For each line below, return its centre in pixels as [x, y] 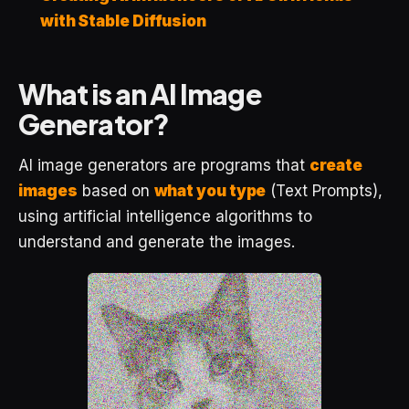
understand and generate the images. [157, 241]
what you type [210, 190]
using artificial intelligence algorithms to [165, 216]
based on [115, 190]
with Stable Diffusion [123, 21]
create [336, 165]
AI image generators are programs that [164, 165]
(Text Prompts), [325, 190]
